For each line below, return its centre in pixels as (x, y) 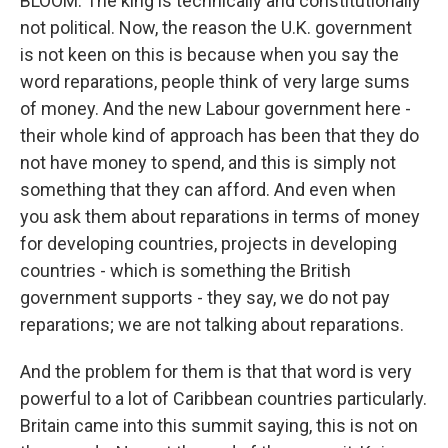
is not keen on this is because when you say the (209, 54)
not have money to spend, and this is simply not (208, 162)
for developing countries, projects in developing (208, 243)
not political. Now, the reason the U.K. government (216, 27)
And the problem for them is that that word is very (216, 371)
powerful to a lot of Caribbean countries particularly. (223, 398)
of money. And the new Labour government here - (215, 108)
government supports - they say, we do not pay (205, 297)
